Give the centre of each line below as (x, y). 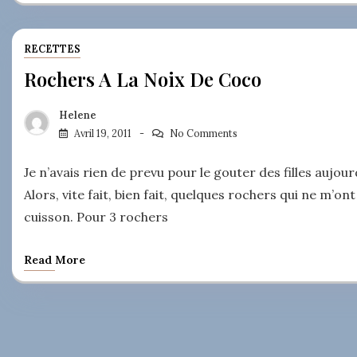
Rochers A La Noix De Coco (143, 78)
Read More (55, 260)
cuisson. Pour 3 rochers (99, 217)
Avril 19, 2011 (103, 134)
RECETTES (52, 49)
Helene (78, 116)
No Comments (203, 134)
